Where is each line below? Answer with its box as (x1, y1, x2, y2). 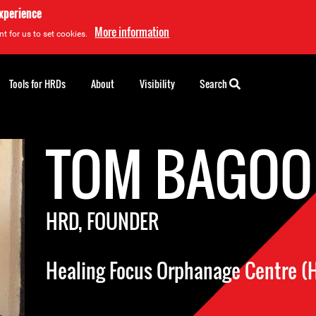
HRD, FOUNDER (46, 207, 159, 236)
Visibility (140, 76, 175, 91)
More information (95, 23, 170, 40)
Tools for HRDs (9, 76, 66, 91)
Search (200, 76, 229, 91)
